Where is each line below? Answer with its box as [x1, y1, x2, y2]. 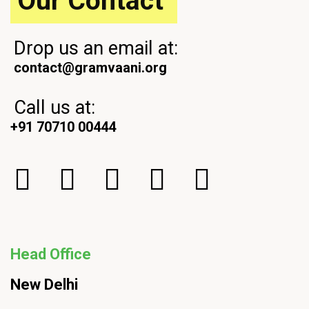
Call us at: [14, 97, 95, 119]
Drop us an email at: [14, 37, 178, 59]
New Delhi [10, 276, 81, 293]
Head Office [10, 246, 91, 263]
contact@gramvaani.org [10, 59, 167, 76]
